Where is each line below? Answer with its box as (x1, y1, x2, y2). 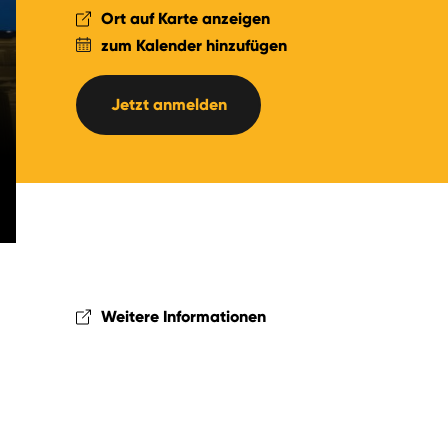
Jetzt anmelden (110, 95, 227, 114)
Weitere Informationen (101, 307, 266, 326)
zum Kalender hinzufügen (101, 36, 287, 55)
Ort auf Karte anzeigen (101, 9, 270, 28)
